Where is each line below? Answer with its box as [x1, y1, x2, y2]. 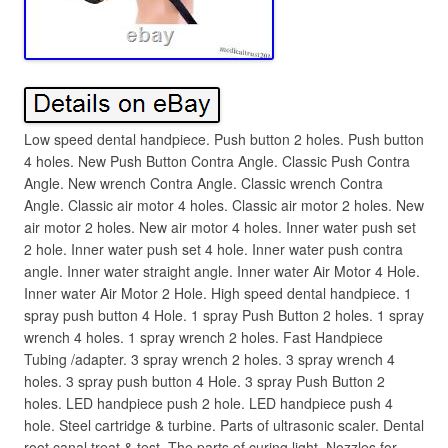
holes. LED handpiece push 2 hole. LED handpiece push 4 [24, 393, 393, 413]
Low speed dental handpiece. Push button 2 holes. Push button [24, 129, 424, 149]
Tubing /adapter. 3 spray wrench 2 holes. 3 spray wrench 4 [24, 349, 395, 369]
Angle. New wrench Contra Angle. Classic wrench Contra [24, 173, 383, 193]
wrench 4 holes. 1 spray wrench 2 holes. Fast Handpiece [24, 327, 383, 347]
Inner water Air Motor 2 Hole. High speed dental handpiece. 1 [24, 283, 412, 303]
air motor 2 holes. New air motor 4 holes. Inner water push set [24, 217, 416, 237]
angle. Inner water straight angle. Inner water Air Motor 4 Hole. [24, 261, 420, 281]
